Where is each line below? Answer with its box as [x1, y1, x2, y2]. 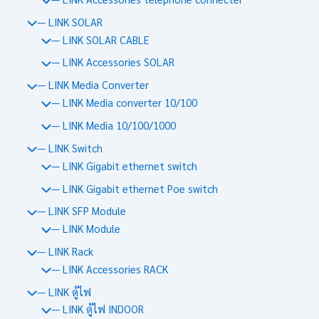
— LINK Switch [36, 140, 103, 155]
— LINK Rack [36, 244, 93, 258]
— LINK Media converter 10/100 [51, 95, 197, 110]
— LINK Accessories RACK [51, 261, 168, 276]
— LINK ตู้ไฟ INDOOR [51, 302, 144, 316]
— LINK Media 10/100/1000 [51, 117, 176, 132]
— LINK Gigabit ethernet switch [51, 158, 197, 172]
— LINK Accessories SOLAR [51, 55, 174, 69]
